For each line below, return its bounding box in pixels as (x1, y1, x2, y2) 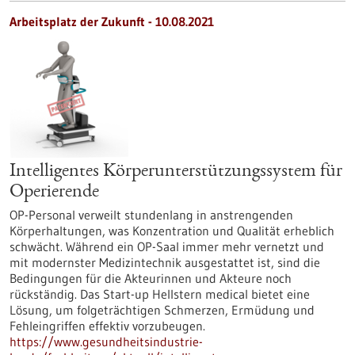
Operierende (10, 183, 99, 202)
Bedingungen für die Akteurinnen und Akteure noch (10, 270, 292, 286)
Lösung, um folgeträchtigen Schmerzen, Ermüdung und (10, 302, 315, 318)
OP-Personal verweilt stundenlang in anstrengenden (10, 207, 293, 223)
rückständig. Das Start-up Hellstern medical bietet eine (10, 286, 310, 302)
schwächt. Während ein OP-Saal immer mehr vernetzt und (10, 239, 324, 254)
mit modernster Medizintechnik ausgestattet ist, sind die (10, 254, 320, 270)
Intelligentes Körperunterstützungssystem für (10, 162, 342, 181)
